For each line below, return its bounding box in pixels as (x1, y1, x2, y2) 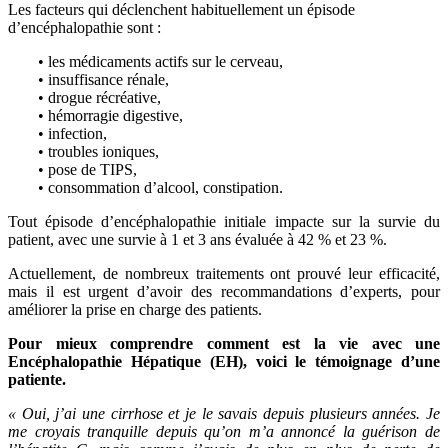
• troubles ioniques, (38, 142, 159, 160)
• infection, (38, 124, 107, 142)
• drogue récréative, (38, 88, 161, 106)
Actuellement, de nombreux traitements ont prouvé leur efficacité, (8, 264, 440, 282)
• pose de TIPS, (38, 160, 137, 178)
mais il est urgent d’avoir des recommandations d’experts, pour (8, 282, 440, 300)
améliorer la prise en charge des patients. (8, 300, 262, 318)
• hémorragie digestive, (38, 106, 183, 124)
